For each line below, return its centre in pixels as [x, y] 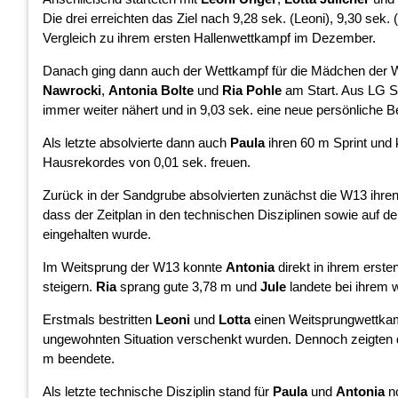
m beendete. [79, 358]
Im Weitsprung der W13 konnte [134, 267]
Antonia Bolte [151, 90]
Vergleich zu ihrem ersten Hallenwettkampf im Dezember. [209, 37]
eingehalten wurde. [97, 234]
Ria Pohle [252, 90]
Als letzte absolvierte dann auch [136, 142]
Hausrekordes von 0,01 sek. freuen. [147, 162]
